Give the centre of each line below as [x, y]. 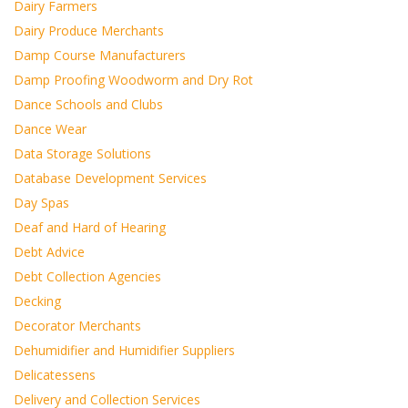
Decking [37, 301]
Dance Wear [50, 129]
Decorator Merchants [77, 326]
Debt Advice [49, 252]
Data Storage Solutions [82, 153]
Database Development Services [110, 178]
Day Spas [41, 203]
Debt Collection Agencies [87, 276]
